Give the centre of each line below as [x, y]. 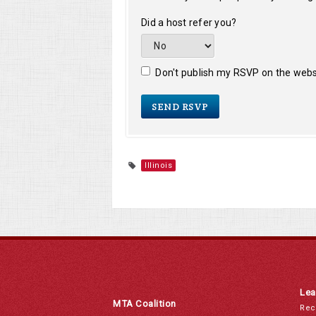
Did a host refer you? [189, 23]
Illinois [159, 165]
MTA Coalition [145, 304]
